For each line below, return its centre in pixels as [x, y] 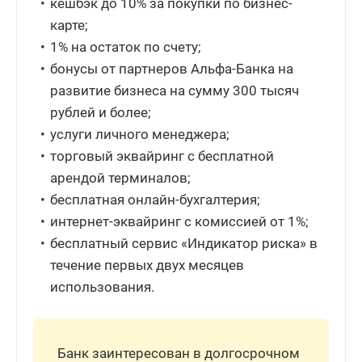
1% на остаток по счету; [126, 46]
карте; [69, 25]
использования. [103, 286]
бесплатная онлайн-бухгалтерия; [156, 199]
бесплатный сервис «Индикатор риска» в [184, 243]
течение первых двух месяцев [147, 265]
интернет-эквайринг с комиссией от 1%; [180, 221]
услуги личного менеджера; [140, 134]
